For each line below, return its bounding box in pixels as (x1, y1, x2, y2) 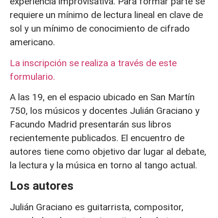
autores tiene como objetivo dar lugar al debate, (10, 146, 206, 158)
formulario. (10, 71, 57, 82)
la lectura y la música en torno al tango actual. (10, 160, 197, 171)
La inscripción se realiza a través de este (10, 57, 177, 69)
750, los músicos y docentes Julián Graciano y (10, 105, 200, 117)
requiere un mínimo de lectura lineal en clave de (10, 9, 203, 21)
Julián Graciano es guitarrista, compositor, (10, 201, 183, 213)
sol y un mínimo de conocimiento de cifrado (10, 23, 190, 35)
